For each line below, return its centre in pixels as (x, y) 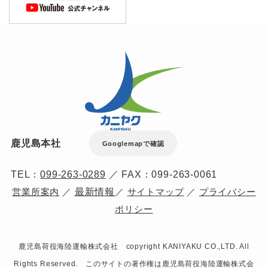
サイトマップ (156, 192)
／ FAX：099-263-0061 (162, 174)
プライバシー (227, 192)
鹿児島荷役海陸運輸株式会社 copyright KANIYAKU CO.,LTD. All (134, 246)
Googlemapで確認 (133, 143)
